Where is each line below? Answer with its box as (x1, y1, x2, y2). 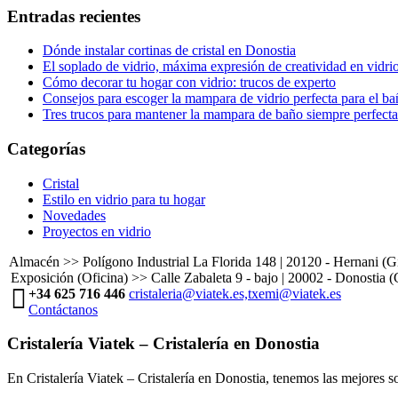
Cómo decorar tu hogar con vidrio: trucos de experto (43, 75, 336, 91)
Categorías (7, 139, 85, 159)
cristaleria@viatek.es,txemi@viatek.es (129, 285, 341, 301)
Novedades (43, 207, 106, 223)
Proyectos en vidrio (43, 223, 151, 239)
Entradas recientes (7, 6, 140, 26)
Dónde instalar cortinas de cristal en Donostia (43, 43, 296, 59)
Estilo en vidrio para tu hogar (43, 191, 205, 207)
